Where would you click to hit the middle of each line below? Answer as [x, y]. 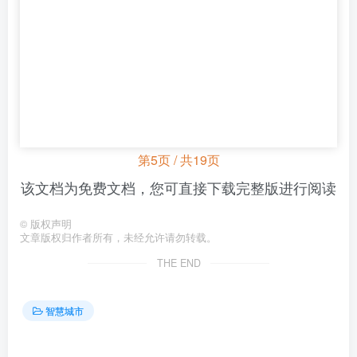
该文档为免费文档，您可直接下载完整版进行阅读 [178, 187]
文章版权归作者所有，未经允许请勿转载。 [118, 237]
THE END [178, 263]
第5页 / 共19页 [178, 159]
